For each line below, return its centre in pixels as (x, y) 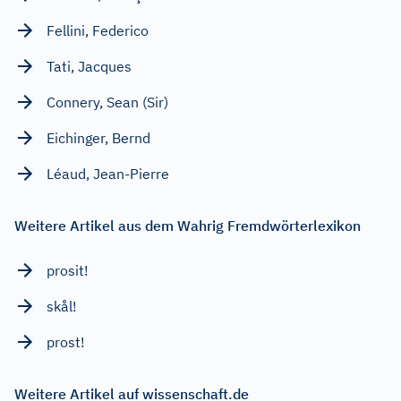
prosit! (68, 270)
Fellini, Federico (98, 30)
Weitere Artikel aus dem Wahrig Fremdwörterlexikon (188, 225)
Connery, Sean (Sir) (107, 102)
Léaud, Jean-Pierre (108, 173)
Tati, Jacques (89, 66)
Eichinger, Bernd (98, 137)
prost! (66, 341)
